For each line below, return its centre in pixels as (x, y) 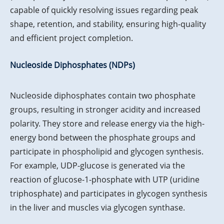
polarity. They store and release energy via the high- (107, 124)
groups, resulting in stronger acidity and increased (105, 110)
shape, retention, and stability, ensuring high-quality (108, 24)
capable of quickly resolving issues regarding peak (104, 10)
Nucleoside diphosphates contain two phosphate (103, 96)
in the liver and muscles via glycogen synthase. (97, 208)
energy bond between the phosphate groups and (103, 138)
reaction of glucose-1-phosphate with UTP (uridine (105, 180)
